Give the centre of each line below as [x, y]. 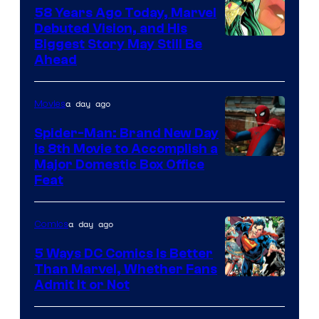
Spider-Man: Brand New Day [126, 133]
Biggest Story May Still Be [118, 44]
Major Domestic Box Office [119, 164]
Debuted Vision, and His [111, 28]
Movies [50, 104]
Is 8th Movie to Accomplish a [126, 148]
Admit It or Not [82, 284]
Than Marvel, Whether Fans [126, 269]
